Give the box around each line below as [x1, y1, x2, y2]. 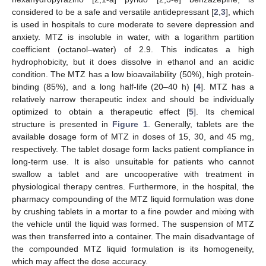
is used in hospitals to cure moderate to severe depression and [12, 19, 254, 29]
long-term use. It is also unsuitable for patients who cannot [12, 156, 254, 166]
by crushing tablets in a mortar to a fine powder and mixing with [12, 206, 254, 216]
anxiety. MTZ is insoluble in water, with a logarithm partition [12, 31, 254, 42]
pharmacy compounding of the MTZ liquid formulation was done [12, 194, 254, 204]
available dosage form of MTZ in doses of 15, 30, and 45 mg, [12, 131, 254, 141]
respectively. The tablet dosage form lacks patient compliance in [12, 144, 254, 154]
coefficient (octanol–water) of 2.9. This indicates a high [12, 44, 254, 54]
